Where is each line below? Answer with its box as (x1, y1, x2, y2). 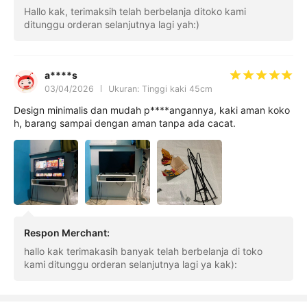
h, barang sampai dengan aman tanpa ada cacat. (13, 117, 236, 130)
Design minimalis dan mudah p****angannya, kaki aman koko (13, 104, 290, 116)
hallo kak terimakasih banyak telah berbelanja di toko (23, 245, 262, 258)
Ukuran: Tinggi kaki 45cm (108, 83, 212, 94)
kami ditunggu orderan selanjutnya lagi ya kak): (23, 258, 237, 271)
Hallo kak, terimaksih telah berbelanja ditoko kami (23, 5, 246, 18)
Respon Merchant (23, 226, 107, 238)
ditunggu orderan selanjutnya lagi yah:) (23, 19, 199, 31)
